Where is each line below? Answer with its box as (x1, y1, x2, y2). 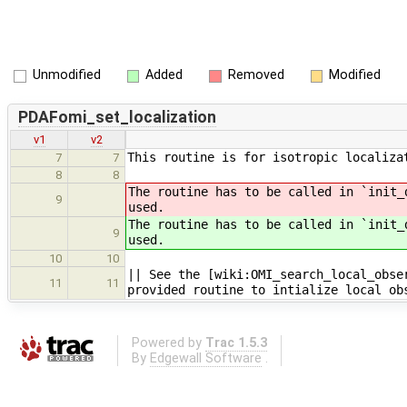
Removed (227, 67, 284, 83)
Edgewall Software (149, 350, 262, 366)
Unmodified (32, 67, 101, 83)
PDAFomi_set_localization (17, 107, 216, 126)
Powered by (131, 334, 205, 351)
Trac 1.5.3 (204, 334, 267, 351)
